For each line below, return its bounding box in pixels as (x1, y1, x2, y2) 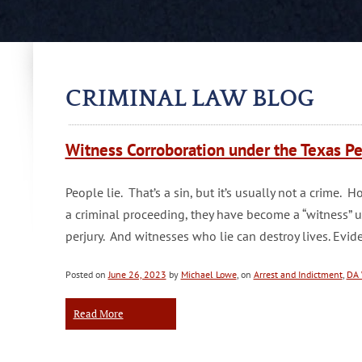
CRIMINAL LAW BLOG (65, 86, 314, 112)
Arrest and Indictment (253, 268, 343, 280)
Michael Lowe (180, 268, 237, 280)
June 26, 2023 (107, 268, 166, 280)
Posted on (65, 268, 108, 280)
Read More (73, 306, 124, 321)
